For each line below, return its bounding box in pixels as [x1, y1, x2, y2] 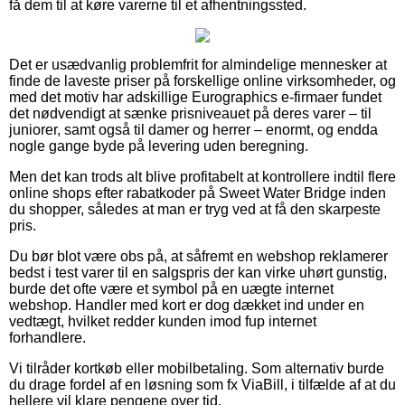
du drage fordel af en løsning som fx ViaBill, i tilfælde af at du [9, 376, 396, 392]
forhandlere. [9, 329, 86, 345]
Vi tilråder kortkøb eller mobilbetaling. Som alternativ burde [9, 360, 384, 376]
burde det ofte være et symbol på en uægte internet [9, 280, 334, 297]
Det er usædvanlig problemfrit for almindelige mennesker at [9, 56, 387, 72]
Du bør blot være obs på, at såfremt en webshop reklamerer [9, 248, 388, 264]
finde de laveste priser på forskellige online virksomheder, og [9, 72, 396, 89]
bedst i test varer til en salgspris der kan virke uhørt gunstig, [9, 264, 387, 280]
